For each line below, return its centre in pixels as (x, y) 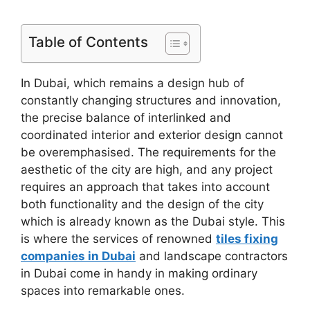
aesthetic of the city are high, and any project (147, 169)
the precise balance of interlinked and (126, 117)
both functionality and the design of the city (142, 204)
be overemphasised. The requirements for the (148, 152)
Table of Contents (88, 42)
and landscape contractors (212, 256)
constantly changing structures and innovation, (151, 100)
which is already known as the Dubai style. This (153, 221)
